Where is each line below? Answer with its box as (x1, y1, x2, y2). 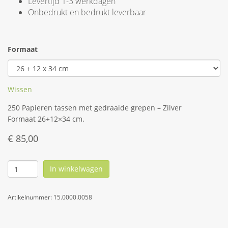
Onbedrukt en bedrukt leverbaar (28, 7, 146, 18)
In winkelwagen (50, 164, 103, 174)
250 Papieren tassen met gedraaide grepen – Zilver (8, 103, 182, 112)
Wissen (8, 84, 32, 94)
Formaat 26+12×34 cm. (8, 114, 84, 124)
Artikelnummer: (8, 193, 53, 202)
